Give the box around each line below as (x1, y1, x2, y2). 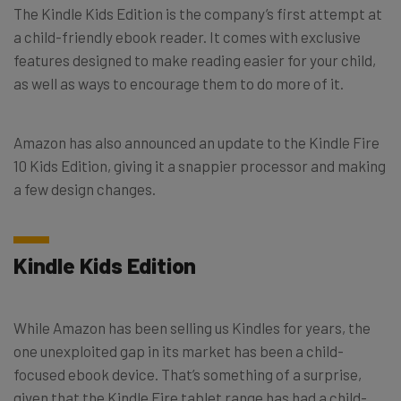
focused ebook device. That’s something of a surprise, (13, 365, 362, 384)
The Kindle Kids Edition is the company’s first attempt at (13, 4, 382, 23)
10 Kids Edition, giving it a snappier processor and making (13, 157, 386, 175)
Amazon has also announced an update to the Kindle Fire (13, 133, 380, 152)
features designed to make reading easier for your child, (13, 51, 376, 70)
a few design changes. (13, 180, 156, 199)
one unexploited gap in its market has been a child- (13, 342, 344, 361)
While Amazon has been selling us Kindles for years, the (13, 319, 371, 337)
